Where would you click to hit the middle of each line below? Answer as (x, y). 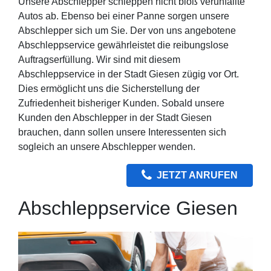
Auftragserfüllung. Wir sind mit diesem (99, 59)
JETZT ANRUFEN (197, 175)
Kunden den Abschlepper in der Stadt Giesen (115, 117)
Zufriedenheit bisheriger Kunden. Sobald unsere (121, 103)
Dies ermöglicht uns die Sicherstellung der (109, 88)
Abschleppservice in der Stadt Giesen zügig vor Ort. (129, 74)
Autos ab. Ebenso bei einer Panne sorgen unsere (124, 16)
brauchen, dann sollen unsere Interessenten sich (122, 132)
